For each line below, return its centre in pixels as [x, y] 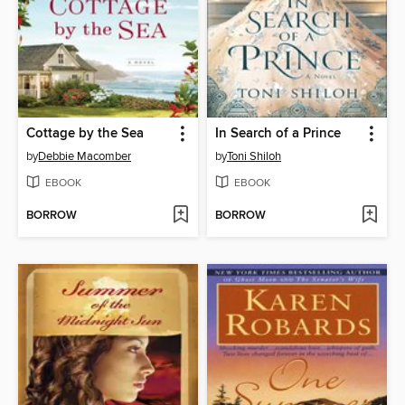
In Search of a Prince [278, 133]
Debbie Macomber [85, 156]
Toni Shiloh [254, 156]
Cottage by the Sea [85, 133]
